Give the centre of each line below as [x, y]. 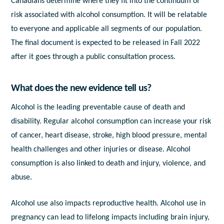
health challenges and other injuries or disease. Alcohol [101, 149]
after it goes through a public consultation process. [93, 57]
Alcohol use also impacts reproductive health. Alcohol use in [108, 203]
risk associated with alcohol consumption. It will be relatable [109, 15]
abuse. [22, 177]
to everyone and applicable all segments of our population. [107, 29]
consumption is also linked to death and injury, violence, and [108, 163]
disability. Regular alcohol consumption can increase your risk [111, 121]
